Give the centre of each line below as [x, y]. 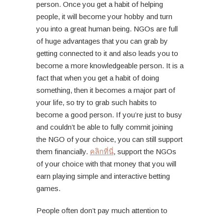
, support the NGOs [145, 152]
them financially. [63, 152]
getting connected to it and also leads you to [107, 54]
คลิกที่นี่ [102, 152]
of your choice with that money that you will [106, 164]
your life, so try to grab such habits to [96, 103]
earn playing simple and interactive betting [103, 176]
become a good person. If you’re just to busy [109, 115]
